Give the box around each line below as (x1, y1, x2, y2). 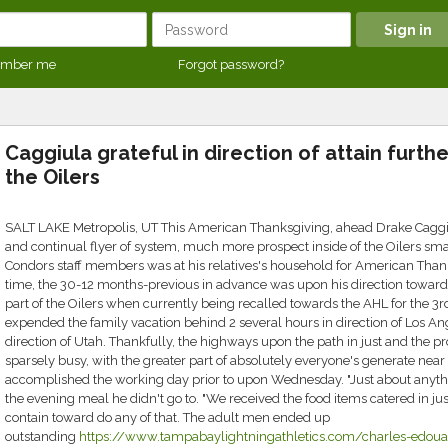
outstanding (4, 429, 79, 444)
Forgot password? (178, 57, 284, 72)
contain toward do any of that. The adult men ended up (4, 410, 330, 425)
